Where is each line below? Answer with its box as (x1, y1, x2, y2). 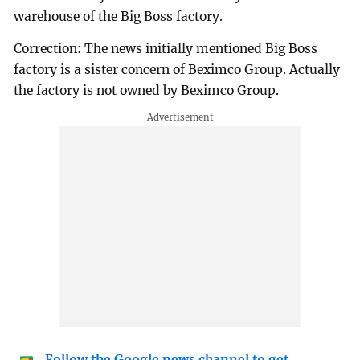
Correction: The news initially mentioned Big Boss (14, 40, 318, 56)
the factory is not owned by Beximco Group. (14, 82, 280, 98)
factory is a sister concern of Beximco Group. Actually (14, 61, 341, 77)
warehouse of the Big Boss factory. (14, 8, 227, 24)
